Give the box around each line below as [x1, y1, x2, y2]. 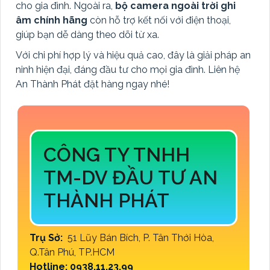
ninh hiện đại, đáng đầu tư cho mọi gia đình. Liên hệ [16, 64, 240, 76]
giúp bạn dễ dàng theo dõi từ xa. [16, 29, 159, 41]
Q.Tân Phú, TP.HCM [30, 246, 117, 259]
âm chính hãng [16, 14, 87, 27]
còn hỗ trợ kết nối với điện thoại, [87, 14, 231, 27]
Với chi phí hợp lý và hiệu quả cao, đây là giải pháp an [16, 49, 251, 61]
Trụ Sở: [30, 232, 65, 244]
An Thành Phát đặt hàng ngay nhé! [16, 78, 169, 90]
